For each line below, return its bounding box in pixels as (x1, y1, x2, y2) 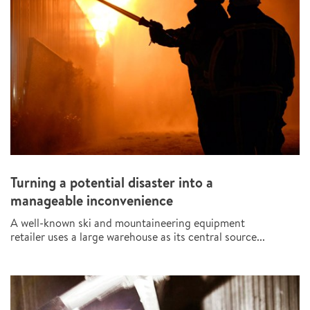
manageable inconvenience (10, 190, 173, 210)
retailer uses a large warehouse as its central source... (10, 229, 265, 244)
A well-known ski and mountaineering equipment (10, 215, 245, 230)
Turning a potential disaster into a (10, 172, 213, 192)
